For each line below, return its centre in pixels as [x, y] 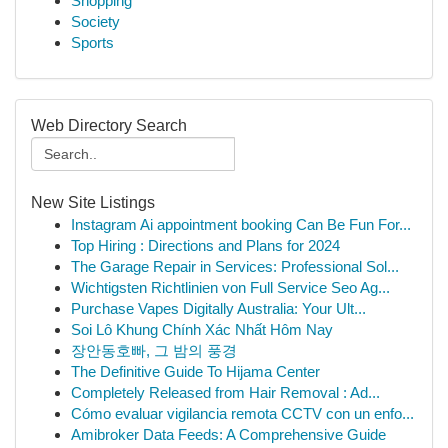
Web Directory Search [109, 125]
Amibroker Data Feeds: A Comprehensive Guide [228, 434]
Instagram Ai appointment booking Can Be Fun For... [241, 224]
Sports [92, 42]
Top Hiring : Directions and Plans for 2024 [205, 245]
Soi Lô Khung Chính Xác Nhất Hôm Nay [202, 329]
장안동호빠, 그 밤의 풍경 [154, 350]
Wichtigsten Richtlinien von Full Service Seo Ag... [230, 287]
